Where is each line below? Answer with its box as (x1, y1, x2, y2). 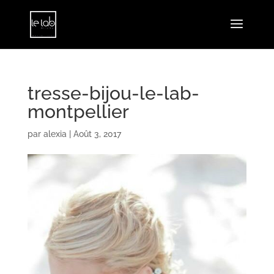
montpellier (27, 101, 129, 122)
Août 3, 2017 (73, 129, 121, 139)
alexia (43, 129, 67, 139)
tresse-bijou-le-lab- (27, 83, 199, 104)
